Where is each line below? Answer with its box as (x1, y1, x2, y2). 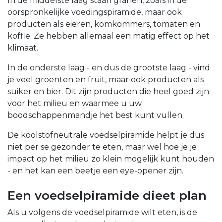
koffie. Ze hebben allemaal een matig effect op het (7, 31, 210, 41)
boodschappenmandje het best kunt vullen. (7, 111, 184, 120)
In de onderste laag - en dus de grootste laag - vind (7, 63, 210, 73)
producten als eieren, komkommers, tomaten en (7, 19, 200, 29)
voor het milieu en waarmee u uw (7, 99, 142, 109)
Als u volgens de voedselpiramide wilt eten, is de (7, 208, 197, 218)
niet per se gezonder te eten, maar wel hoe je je (7, 142, 197, 152)
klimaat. (7, 43, 38, 53)
